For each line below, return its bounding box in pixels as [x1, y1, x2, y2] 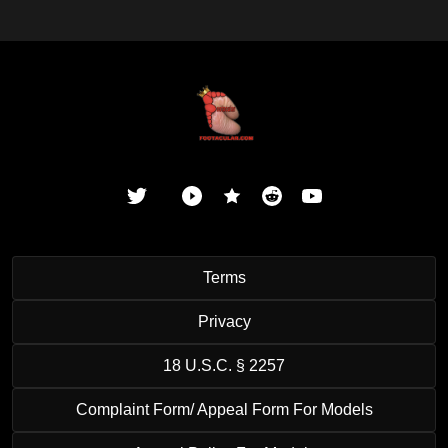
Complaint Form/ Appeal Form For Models [75, 401, 373, 419]
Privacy [197, 313, 251, 331]
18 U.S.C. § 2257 [163, 357, 285, 375]
